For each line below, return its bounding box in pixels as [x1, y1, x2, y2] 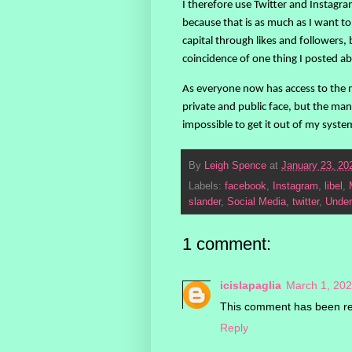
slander [189, 196, 221, 208]
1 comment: [182, 234, 271, 255]
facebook [225, 181, 266, 192]
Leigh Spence [204, 159, 266, 171]
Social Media [227, 196, 286, 208]
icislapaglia [220, 279, 281, 292]
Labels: [189, 181, 225, 192]
